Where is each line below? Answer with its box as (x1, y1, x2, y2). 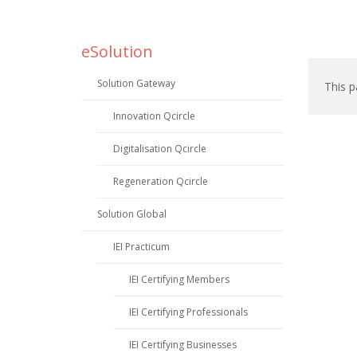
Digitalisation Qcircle (113, 141, 206, 155)
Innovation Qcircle (113, 108, 195, 123)
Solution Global (97, 206, 167, 221)
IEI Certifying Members (129, 272, 229, 286)
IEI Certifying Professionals (129, 304, 248, 319)
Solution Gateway (97, 76, 175, 90)
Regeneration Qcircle (113, 174, 208, 188)
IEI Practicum (113, 239, 170, 253)
